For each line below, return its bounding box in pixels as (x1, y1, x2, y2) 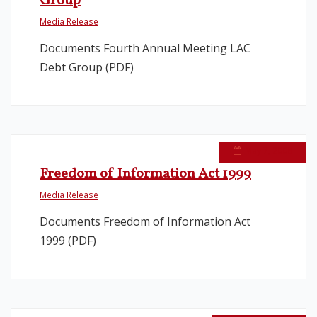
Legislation (28, 24, 87, 40)
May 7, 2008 (245, 144, 292, 156)
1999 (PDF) (40, 233, 96, 248)
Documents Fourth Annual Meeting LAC (40, 40, 250, 56)
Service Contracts (28, 63, 120, 79)
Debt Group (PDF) (40, 59, 134, 75)
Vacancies (28, 102, 80, 117)
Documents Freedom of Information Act (40, 214, 250, 229)
